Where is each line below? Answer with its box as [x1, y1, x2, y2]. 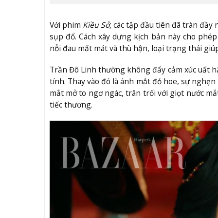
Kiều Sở [82, 19, 109, 31]
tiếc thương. [49, 99, 92, 110]
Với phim [49, 19, 83, 31]
